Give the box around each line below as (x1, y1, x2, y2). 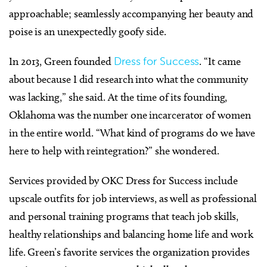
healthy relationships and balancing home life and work (9, 228, 254, 241)
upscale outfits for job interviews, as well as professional (9, 192, 257, 206)
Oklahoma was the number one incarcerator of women (9, 108, 251, 122)
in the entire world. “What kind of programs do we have (9, 126, 256, 140)
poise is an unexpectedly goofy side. (9, 25, 166, 39)
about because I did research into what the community (9, 73, 249, 86)
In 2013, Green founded (9, 55, 114, 69)
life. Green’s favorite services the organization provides (9, 246, 250, 259)
